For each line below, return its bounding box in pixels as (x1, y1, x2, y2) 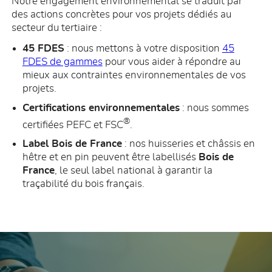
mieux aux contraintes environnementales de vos (22, 70, 246, 81)
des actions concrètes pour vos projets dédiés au (12, 9, 232, 20)
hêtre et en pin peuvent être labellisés (22, 152, 199, 163)
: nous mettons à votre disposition (64, 43, 222, 54)
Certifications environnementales (22, 102, 180, 113)
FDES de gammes (22, 56, 103, 67)
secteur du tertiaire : (12, 22, 103, 33)
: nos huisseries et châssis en (121, 138, 255, 149)
